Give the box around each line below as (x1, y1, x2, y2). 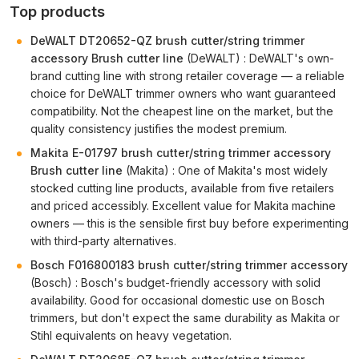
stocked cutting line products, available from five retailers (30, 181, 334, 195)
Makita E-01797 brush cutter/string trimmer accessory (30, 146, 331, 159)
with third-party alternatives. (30, 234, 176, 248)
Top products (10, 2, 105, 20)
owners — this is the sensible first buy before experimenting (30, 216, 349, 230)
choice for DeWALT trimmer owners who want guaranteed (30, 87, 336, 100)
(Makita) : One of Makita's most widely (123, 163, 328, 177)
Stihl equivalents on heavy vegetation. (30, 329, 232, 342)
